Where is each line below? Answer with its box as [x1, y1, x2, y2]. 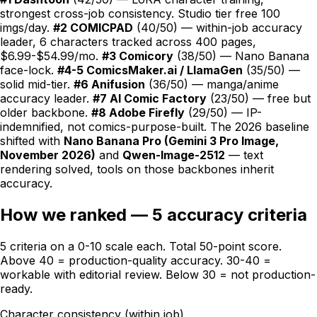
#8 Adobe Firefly [91, 105, 185, 120]
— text [225, 147, 263, 162]
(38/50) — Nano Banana [173, 48, 309, 63]
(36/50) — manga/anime [145, 76, 279, 91]
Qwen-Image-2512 [122, 147, 225, 162]
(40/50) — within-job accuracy [133, 20, 302, 35]
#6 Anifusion [74, 76, 145, 91]
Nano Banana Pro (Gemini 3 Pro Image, [64, 133, 279, 148]
